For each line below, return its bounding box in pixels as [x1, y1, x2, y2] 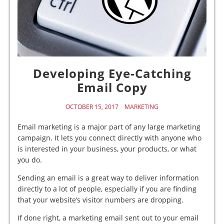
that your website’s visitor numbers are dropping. [17, 194, 183, 204]
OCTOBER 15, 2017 [65, 102, 118, 111]
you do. [17, 154, 42, 164]
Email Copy [76, 78, 147, 95]
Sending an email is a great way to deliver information [17, 172, 199, 182]
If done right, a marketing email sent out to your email [17, 212, 198, 222]
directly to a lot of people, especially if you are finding [17, 183, 196, 193]
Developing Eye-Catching [32, 64, 191, 81]
